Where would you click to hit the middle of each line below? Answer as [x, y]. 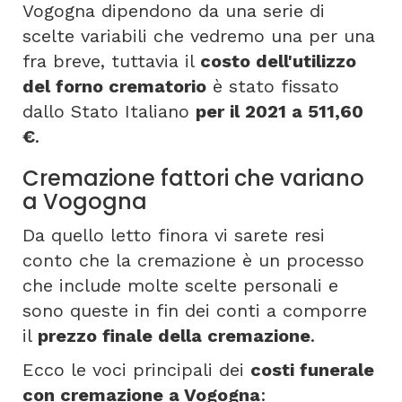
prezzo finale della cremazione [174, 336]
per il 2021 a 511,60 [280, 111]
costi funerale [312, 370]
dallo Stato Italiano [109, 111]
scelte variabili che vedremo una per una [199, 36]
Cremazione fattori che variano [193, 178]
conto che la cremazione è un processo [193, 260]
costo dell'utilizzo [278, 61]
